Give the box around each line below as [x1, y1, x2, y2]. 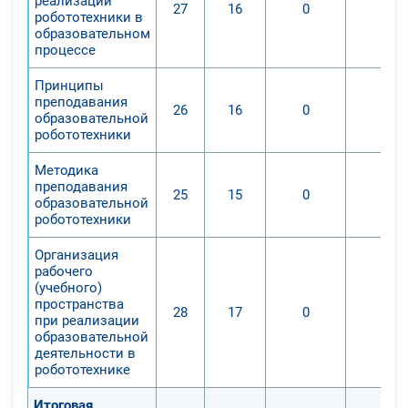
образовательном [35, 25, 150, 42]
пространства [35, 295, 124, 312]
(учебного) [35, 279, 102, 296]
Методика [35, 161, 98, 178]
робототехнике [35, 361, 130, 378]
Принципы [35, 76, 104, 94]
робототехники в [35, 8, 143, 25]
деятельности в [35, 344, 136, 362]
